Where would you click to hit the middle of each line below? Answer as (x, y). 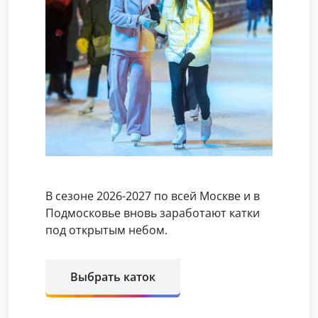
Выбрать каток (113, 277)
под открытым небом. (106, 230)
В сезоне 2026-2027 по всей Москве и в (153, 196)
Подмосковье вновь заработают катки (153, 213)
